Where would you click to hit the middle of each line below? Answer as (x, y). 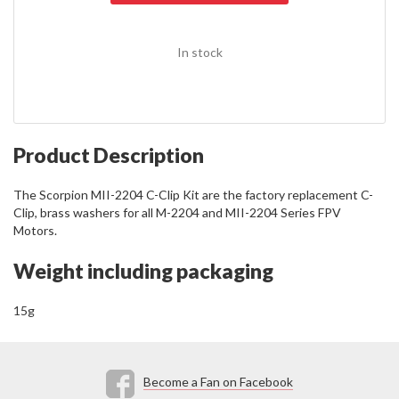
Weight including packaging (143, 270)
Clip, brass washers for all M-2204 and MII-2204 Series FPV (177, 212)
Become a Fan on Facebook (218, 382)
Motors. (35, 230)
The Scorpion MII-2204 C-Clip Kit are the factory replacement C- (193, 194)
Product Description (109, 155)
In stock (199, 53)
